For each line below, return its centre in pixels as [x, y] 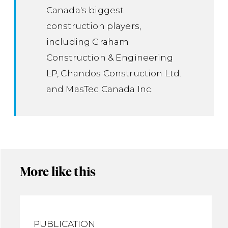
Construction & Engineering [109, 58]
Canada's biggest [85, 10]
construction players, [94, 26]
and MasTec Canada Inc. [99, 89]
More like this [58, 172]
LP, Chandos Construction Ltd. [114, 73]
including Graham [88, 42]
